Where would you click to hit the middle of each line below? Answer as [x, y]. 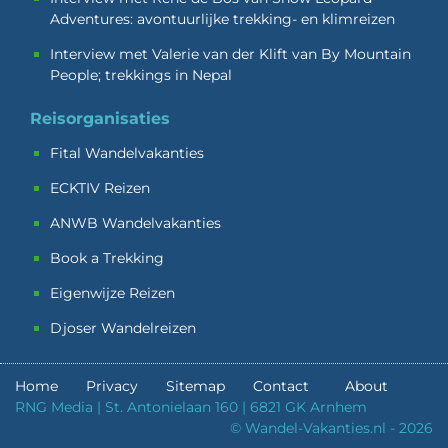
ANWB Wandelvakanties [135, 222]
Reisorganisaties [100, 118]
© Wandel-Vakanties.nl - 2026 [331, 427]
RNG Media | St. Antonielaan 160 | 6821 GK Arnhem [191, 406]
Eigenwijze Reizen [112, 292]
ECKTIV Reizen [100, 187]
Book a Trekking [107, 257]
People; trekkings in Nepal [141, 74]
